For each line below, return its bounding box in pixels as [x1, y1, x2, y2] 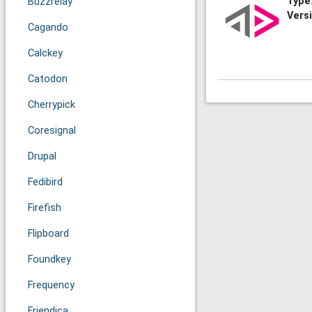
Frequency [28, 279, 75, 291]
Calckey [28, 47, 63, 59]
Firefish [28, 202, 61, 214]
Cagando [28, 22, 68, 33]
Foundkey [28, 253, 71, 265]
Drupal [28, 150, 56, 162]
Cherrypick [28, 99, 75, 111]
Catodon [28, 73, 68, 85]
